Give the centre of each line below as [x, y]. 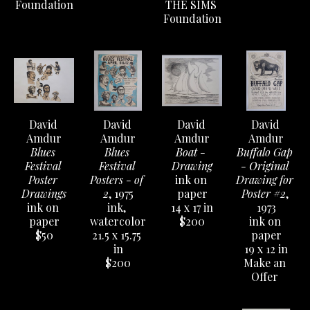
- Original [265, 166]
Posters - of [117, 180]
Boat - [191, 152]
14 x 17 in [192, 207]
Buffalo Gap [265, 152]
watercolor [118, 221]
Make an [265, 263]
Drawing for [265, 180]
